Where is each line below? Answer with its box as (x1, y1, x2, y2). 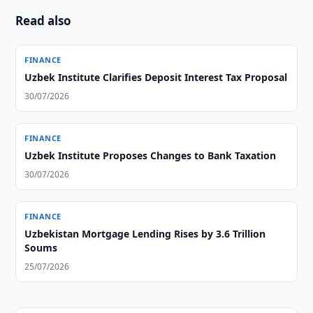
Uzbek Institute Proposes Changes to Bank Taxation (24, 149, 277, 162)
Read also (15, 13, 72, 29)
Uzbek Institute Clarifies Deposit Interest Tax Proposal (24, 71, 288, 84)
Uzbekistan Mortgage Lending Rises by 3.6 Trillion (24, 227, 266, 240)
